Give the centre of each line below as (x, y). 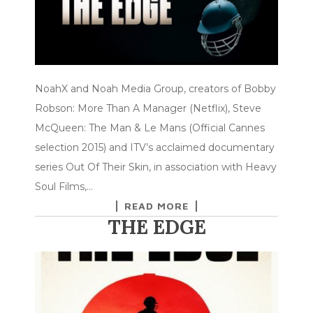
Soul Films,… (64, 186)
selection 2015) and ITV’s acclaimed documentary (155, 147)
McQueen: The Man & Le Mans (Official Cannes (150, 128)
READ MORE (156, 205)
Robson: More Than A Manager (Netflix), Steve (148, 108)
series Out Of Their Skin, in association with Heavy (156, 167)
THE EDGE (156, 227)
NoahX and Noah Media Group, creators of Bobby (155, 88)
